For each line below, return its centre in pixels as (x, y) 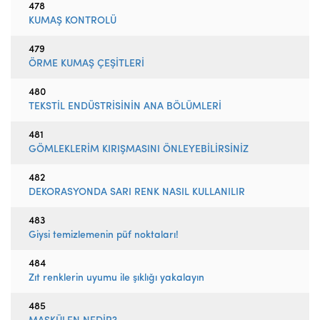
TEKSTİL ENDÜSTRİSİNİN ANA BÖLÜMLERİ (125, 107)
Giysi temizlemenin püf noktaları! (104, 235)
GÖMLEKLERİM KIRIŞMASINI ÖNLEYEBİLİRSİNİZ (139, 150)
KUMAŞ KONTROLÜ (72, 21)
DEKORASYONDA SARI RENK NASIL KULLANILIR (137, 192)
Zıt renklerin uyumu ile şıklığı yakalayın (116, 278)
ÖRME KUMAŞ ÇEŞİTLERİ (86, 64)
